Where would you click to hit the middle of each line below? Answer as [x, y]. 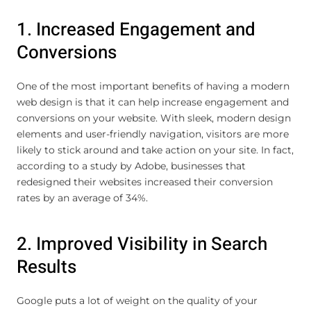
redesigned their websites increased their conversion [145, 182]
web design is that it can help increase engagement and [153, 102]
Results [47, 267]
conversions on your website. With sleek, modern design [154, 118]
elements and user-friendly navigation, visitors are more [153, 134]
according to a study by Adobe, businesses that [131, 166]
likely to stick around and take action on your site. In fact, [155, 150]
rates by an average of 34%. [82, 197]
